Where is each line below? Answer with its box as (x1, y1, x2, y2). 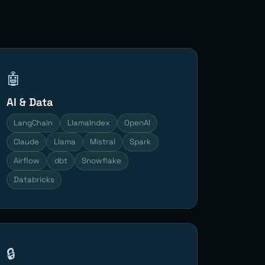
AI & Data (7, 95, 53, 109)
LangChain (14, 117, 53, 128)
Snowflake (81, 155, 121, 166)
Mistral (89, 136, 115, 147)
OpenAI (124, 117, 150, 128)
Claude (14, 136, 40, 147)
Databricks (14, 174, 55, 185)
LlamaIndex (67, 117, 110, 128)
